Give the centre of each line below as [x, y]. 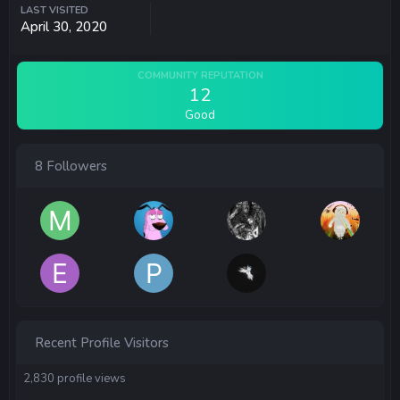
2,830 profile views [75, 378]
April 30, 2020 [64, 26]
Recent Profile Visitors [102, 342]
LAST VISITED [54, 10]
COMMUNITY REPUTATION [200, 75]
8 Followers [71, 166]
